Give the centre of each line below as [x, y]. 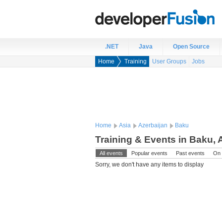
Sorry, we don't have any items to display [149, 165]
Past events [190, 153]
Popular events [149, 153]
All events [111, 153]
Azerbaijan [153, 125]
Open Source [191, 47]
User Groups [169, 61]
